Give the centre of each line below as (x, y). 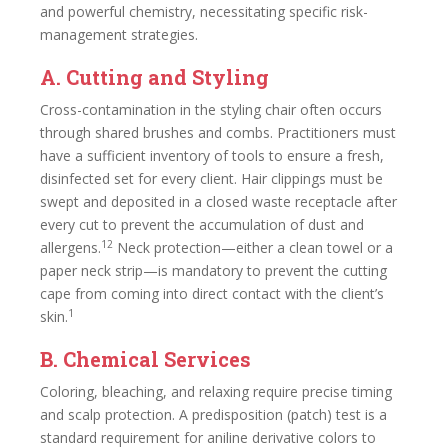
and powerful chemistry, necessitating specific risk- (204, 11)
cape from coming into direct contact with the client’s (212, 293)
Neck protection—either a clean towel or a (253, 247)
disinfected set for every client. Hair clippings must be (211, 178)
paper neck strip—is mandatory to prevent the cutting (213, 270)
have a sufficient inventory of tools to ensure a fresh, (212, 155)
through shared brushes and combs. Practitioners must (218, 132)
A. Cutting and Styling (154, 77)
